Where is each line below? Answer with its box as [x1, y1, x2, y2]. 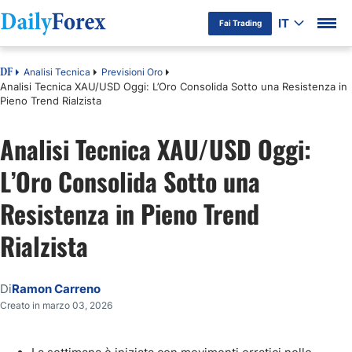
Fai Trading [218, 18, 262, 27]
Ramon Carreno [12, 281, 101, 296]
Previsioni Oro [101, 66, 163, 78]
